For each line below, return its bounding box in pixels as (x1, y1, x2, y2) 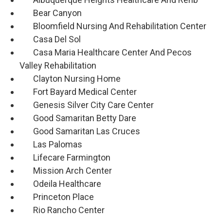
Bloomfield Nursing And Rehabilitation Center (19, 21, 206, 32)
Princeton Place (19, 192, 94, 202)
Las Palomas (19, 139, 82, 150)
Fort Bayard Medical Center (19, 87, 137, 97)
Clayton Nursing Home (19, 73, 121, 84)
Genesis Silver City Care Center (19, 100, 154, 110)
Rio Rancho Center (19, 205, 105, 216)
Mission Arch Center (19, 165, 112, 176)
